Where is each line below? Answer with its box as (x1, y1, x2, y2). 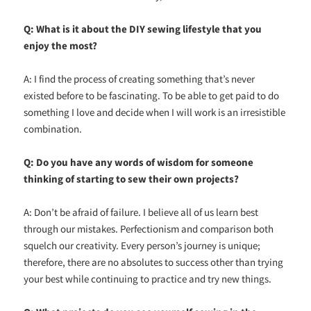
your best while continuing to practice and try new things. (24, 271, 272, 285)
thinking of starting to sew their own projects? (24, 171, 239, 185)
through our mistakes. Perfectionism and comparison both (24, 221, 274, 235)
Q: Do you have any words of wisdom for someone (24, 155, 254, 169)
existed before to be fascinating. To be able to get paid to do (24, 88, 280, 102)
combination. (24, 121, 83, 135)
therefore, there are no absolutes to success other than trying (24, 255, 284, 269)
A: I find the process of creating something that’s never (24, 72, 255, 85)
